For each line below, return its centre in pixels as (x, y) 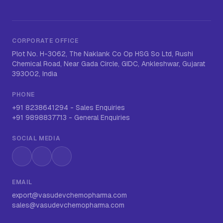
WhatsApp (80, 161)
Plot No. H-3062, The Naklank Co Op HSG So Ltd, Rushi (103, 54)
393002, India (35, 74)
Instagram (40, 161)
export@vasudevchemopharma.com (69, 195)
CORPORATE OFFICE (45, 41)
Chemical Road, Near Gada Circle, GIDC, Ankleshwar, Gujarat (109, 64)
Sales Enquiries (100, 108)
